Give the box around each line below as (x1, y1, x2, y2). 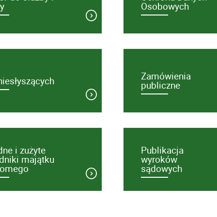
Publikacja (140, 143, 184, 157)
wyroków (140, 153, 177, 166)
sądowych (140, 162, 182, 175)
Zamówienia (140, 69, 191, 83)
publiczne (140, 78, 180, 92)
